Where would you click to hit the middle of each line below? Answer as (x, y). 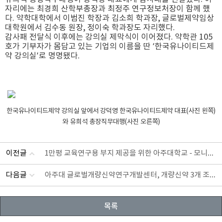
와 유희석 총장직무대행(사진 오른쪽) (111, 122)
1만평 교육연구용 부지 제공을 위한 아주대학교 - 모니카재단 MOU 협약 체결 (211, 153)
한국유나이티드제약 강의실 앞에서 (53, 111)
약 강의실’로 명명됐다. (43, 56)
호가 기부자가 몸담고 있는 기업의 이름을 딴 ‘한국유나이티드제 (110, 47)
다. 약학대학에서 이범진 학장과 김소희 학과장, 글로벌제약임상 (110, 18)
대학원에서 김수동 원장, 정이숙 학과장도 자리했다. (90, 28)
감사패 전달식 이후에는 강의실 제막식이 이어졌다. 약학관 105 (109, 37)
